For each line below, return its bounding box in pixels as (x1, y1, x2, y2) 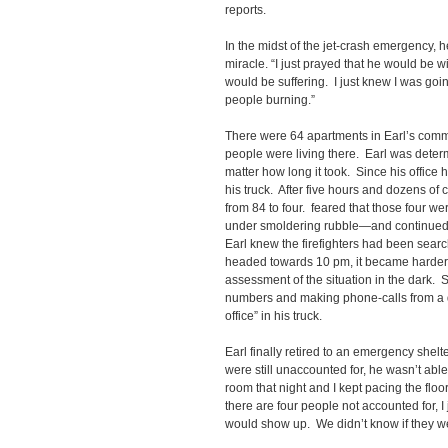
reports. (225, 3, 266, 17)
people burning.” (225, 93, 315, 107)
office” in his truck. (225, 309, 322, 323)
